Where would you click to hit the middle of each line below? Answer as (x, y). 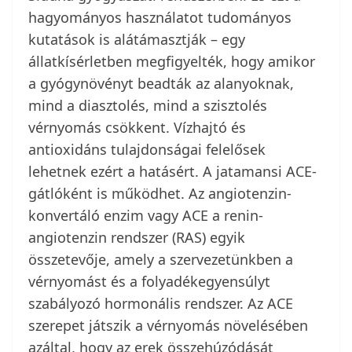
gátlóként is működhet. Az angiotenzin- (160, 194)
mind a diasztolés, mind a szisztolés (148, 106)
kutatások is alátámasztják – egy (137, 40)
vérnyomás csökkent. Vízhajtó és (137, 128)
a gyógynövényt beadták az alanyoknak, (161, 84)
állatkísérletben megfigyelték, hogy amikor (172, 62)
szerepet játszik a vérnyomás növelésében (168, 326)
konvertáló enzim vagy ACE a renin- (146, 216)
